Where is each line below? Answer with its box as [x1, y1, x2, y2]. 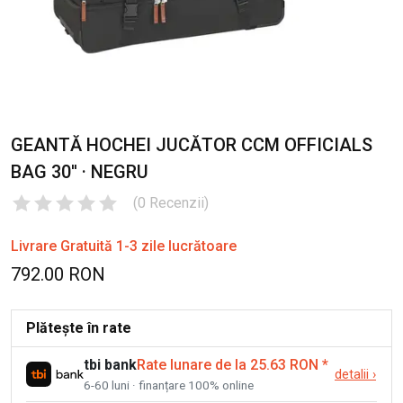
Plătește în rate [26, 319, 131, 337]
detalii [335, 367, 369, 383]
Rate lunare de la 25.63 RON [137, 356, 318, 374]
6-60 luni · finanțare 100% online [84, 378, 254, 393]
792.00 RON [11, 264, 105, 286]
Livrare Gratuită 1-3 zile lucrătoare [11, 237, 237, 255]
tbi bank [84, 356, 137, 374]
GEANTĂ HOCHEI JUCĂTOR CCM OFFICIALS [11, 134, 372, 157]
